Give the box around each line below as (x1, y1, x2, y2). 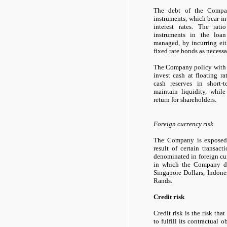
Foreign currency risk (154, 120, 213, 128)
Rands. (154, 176, 172, 184)
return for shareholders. (154, 95, 216, 103)
